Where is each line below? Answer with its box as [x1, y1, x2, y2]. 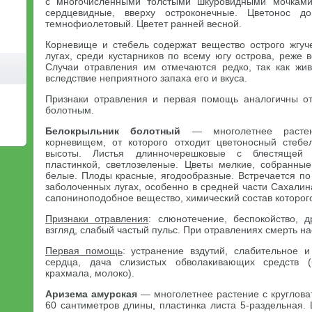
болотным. [45, 104, 94, 116]
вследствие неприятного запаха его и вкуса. [45, 72, 247, 84]
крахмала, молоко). [45, 267, 134, 279]
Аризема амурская [45, 288, 137, 299]
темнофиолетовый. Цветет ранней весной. [45, 18, 242, 29]
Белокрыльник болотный [45, 125, 181, 136]
